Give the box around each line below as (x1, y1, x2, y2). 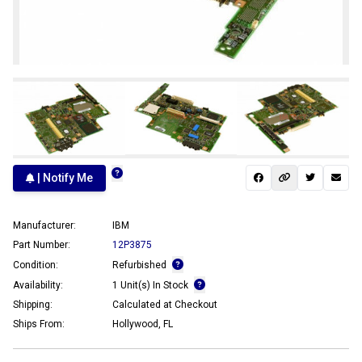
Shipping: (13, 298, 53, 310)
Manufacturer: (13, 219, 76, 231)
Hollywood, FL (112, 318, 173, 330)
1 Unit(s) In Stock (112, 279, 191, 291)
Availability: (13, 279, 63, 291)
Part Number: (13, 238, 70, 250)
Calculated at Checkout (112, 298, 217, 310)
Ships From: (13, 318, 65, 330)
